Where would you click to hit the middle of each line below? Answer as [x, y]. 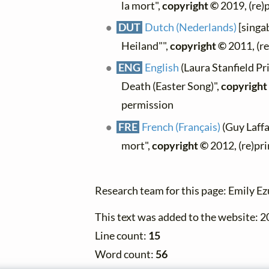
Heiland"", [146, 46]
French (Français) [181, 127]
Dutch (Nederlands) [191, 28]
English [162, 68]
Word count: [125, 254]
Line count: [122, 235]
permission [147, 105]
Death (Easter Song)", [171, 86]
